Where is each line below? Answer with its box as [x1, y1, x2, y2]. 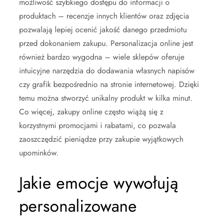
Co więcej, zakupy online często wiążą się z [19, 106, 163, 117]
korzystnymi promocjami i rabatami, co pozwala [19, 119, 176, 131]
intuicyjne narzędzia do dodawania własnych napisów [19, 65, 195, 76]
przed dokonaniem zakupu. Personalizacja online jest [19, 37, 193, 49]
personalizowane [19, 194, 137, 218]
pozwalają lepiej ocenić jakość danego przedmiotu [19, 23, 187, 35]
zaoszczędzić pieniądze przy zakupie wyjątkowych [19, 133, 183, 145]
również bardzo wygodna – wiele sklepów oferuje [19, 51, 184, 63]
